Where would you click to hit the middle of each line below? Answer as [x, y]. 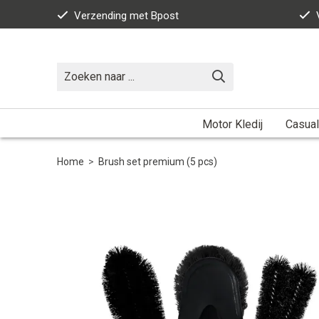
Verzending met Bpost [126, 16]
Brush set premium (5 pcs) [158, 161]
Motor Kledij [232, 124]
